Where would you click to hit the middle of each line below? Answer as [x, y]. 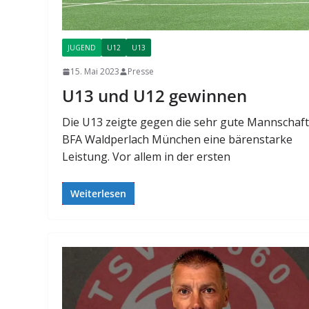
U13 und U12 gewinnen [155, 96]
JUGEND [82, 48]
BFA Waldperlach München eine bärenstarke [178, 140]
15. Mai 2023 [95, 72]
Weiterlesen [99, 194]
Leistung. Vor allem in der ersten [147, 157]
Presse [141, 72]
